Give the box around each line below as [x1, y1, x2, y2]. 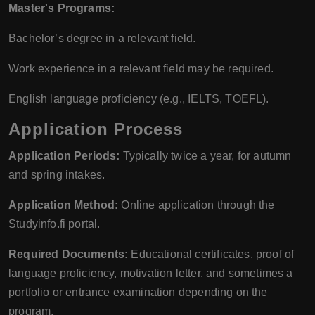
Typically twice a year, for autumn [120, 150, 292, 162]
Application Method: [8, 199, 119, 212]
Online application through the [118, 199, 275, 212]
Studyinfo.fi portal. [8, 218, 101, 231]
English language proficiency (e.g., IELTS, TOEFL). [8, 93, 269, 105]
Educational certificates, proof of [128, 248, 295, 261]
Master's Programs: [8, 2, 115, 15]
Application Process [8, 120, 184, 139]
